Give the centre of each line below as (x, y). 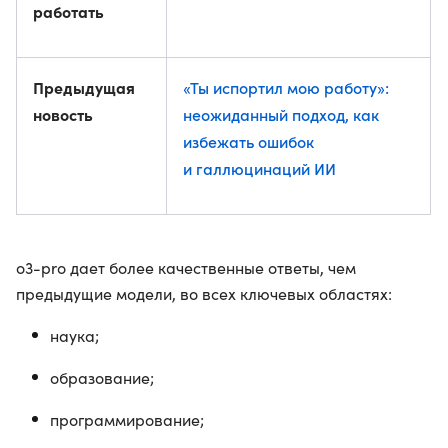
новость (63, 114)
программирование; (127, 419)
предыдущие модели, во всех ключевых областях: (204, 293)
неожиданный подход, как (281, 114)
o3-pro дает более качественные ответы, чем (186, 267)
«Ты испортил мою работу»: (286, 87)
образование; (102, 377)
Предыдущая (84, 87)
